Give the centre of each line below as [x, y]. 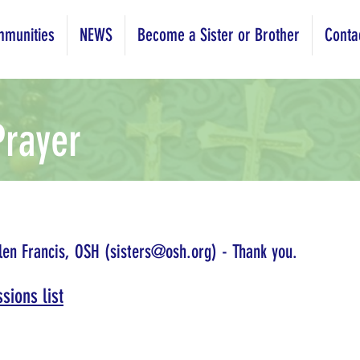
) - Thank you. [254, 252]
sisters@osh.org [161, 252]
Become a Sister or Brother [219, 35]
